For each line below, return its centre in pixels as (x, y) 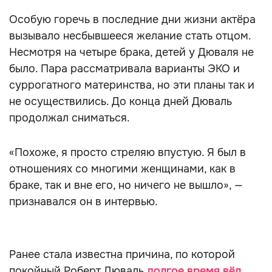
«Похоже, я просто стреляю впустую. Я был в (127, 152)
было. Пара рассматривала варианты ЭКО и (124, 69)
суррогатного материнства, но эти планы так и (132, 85)
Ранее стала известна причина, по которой (122, 254)
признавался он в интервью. (83, 202)
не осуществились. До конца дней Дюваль (121, 101)
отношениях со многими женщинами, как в (122, 169)
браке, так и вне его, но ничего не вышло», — (126, 185)
